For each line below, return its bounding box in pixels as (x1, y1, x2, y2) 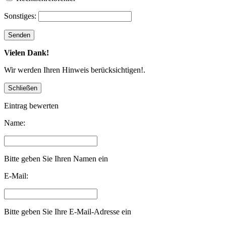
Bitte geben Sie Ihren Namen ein (4, 154, 108, 163)
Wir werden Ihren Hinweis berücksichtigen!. (4, 65, 145, 74)
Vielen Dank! (4, 48, 49, 57)
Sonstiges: (4, 11, 38, 20)
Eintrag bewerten (4, 101, 59, 110)
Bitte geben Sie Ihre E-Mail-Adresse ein (4, 207, 131, 216)
